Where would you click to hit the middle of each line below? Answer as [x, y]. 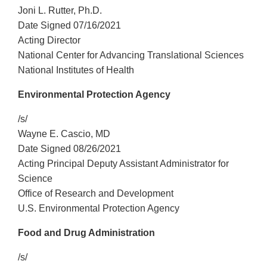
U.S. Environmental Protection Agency [99, 209]
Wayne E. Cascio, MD [64, 134]
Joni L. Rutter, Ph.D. [60, 11]
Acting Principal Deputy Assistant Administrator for [123, 164]
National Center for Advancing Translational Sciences [131, 55]
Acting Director [49, 41]
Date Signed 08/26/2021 [69, 149]
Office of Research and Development [96, 194]
